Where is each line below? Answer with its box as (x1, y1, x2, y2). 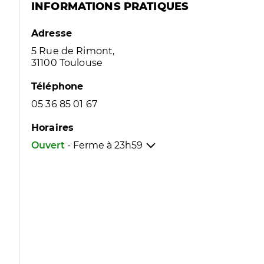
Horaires (31, 122, 74, 133)
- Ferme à (67, 140, 114, 151)
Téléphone (31, 81, 84, 92)
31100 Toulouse (31, 57, 103, 68)
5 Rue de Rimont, (31, 45, 115, 57)
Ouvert (31, 140, 65, 151)
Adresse (31, 28, 72, 39)
